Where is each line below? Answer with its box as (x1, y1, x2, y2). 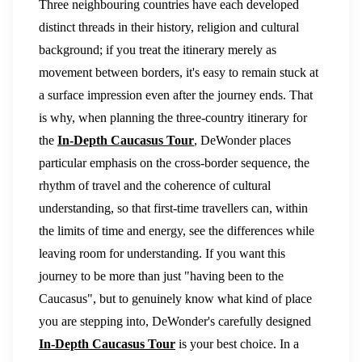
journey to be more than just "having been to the (39, 269, 284, 284)
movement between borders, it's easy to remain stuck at (39, 65, 318, 80)
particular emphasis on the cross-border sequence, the (39, 156, 309, 170)
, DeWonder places (194, 133, 291, 148)
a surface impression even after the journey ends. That (39, 88, 313, 103)
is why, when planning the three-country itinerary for (39, 111, 307, 125)
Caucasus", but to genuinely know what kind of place (39, 292, 312, 306)
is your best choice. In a (175, 337, 299, 351)
